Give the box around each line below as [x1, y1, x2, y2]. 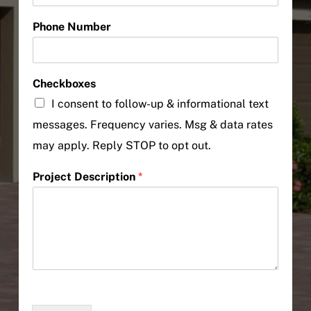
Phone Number [32, 20, 111, 34]
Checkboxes [32, 77, 96, 91]
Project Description [32, 170, 138, 184]
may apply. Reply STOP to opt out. [32, 139, 211, 153]
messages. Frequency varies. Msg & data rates [32, 118, 273, 132]
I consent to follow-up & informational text [51, 97, 269, 111]
